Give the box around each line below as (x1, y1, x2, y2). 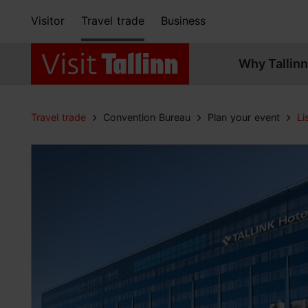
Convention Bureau (103, 111, 190, 123)
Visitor (31, 14, 65, 28)
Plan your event (208, 111, 280, 123)
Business (161, 14, 206, 28)
